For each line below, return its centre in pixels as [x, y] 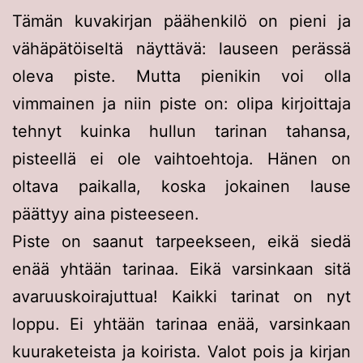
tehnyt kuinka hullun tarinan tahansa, [181, 131]
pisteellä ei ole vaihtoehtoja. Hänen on [181, 158]
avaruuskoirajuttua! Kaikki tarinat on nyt [181, 296]
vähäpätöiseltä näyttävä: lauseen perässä [181, 48]
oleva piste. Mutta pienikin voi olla [181, 76]
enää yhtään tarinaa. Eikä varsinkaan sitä [181, 269]
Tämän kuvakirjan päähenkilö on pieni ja [181, 21]
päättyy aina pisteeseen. [106, 214]
